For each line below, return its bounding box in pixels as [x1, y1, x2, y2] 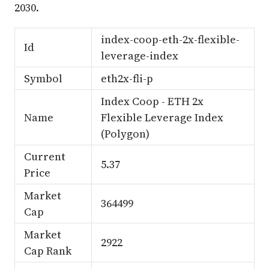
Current [23, 149, 65, 164]
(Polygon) [100, 126, 150, 141]
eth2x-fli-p [100, 71, 153, 86]
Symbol [23, 71, 62, 86]
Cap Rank [23, 243, 71, 258]
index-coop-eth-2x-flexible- [100, 32, 240, 47]
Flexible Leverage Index [100, 110, 223, 125]
